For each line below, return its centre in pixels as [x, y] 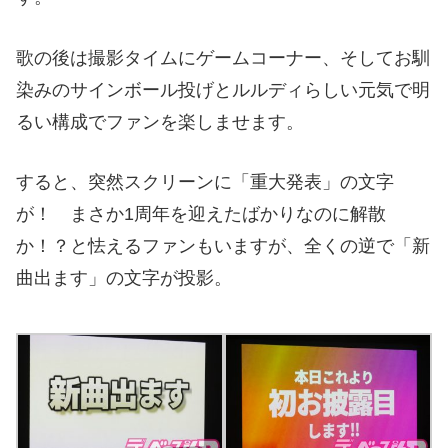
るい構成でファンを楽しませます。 [160, 121]
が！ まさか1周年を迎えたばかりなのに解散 [201, 214]
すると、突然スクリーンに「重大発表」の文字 [205, 182]
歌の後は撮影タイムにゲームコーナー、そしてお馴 [223, 57]
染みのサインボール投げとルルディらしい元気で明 [223, 89]
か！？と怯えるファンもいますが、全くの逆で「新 [223, 246]
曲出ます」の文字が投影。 [124, 278]
